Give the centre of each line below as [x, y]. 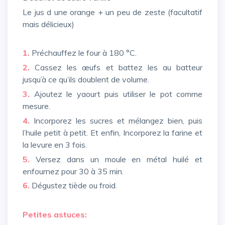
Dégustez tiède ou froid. [73, 186]
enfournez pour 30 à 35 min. [73, 171]
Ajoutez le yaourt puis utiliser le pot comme [116, 94]
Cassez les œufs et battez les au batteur [119, 68]
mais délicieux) [48, 24]
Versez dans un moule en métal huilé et [116, 159]
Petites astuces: [58, 215]
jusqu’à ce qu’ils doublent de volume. [86, 80]
